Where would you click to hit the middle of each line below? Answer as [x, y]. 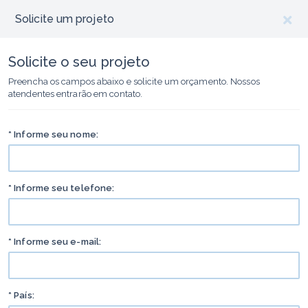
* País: [21, 295]
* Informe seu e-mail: [55, 242]
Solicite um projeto [65, 19]
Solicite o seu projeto [79, 62]
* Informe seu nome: [53, 134]
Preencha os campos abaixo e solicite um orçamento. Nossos [134, 81]
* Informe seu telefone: [62, 188]
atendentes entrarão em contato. [76, 94]
